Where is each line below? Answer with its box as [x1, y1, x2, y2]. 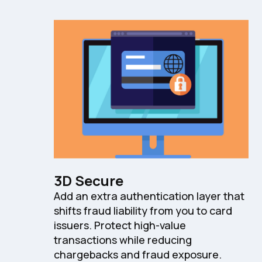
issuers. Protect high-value [54, 218, 186, 232]
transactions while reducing [54, 232, 192, 247]
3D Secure [54, 170, 123, 190]
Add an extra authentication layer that [54, 188, 244, 203]
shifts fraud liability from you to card [54, 203, 232, 218]
